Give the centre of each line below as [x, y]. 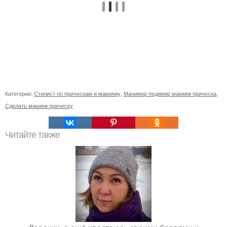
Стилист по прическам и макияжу [77, 93]
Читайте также [32, 135]
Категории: [20, 93]
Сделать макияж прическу [39, 105]
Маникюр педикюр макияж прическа [170, 93]
